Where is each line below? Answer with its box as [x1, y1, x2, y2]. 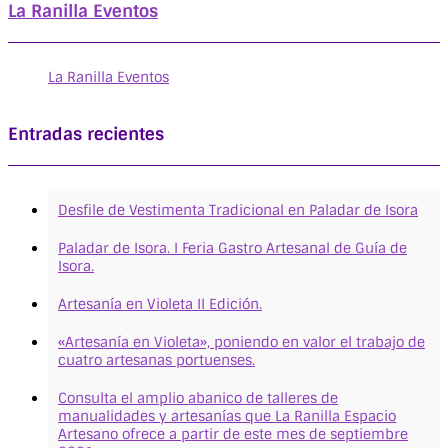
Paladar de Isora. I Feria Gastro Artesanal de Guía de [58, 238, 407, 257]
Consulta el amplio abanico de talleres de [58, 388, 338, 407]
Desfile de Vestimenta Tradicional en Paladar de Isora [58, 200, 418, 219]
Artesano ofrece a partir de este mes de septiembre [58, 424, 408, 443]
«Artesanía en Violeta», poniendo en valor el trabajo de [58, 332, 425, 351]
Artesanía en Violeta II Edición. [58, 294, 262, 313]
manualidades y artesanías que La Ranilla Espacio [58, 406, 396, 425]
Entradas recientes [8, 122, 164, 145]
